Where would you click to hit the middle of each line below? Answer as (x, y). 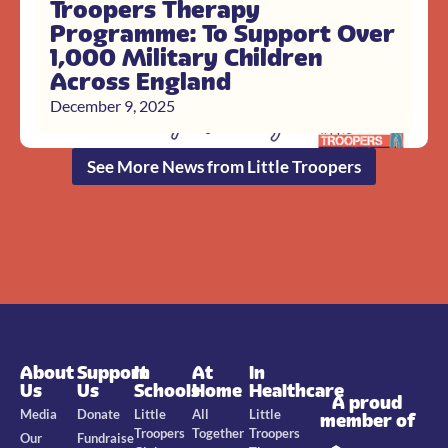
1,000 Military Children (186, 58)
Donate (99, 414)
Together (217, 433)
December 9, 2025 (112, 106)
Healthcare (296, 391)
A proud (367, 403)
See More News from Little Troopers (224, 167)
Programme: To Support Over (222, 34)
